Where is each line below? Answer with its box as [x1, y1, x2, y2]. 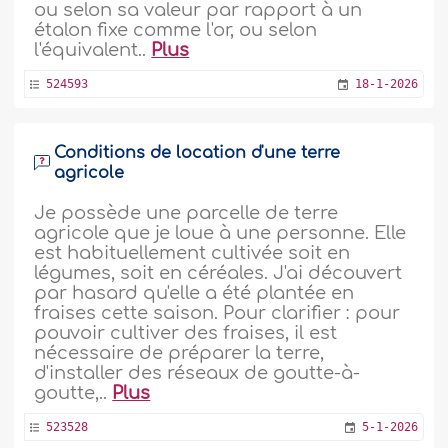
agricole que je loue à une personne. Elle [34, 223, 407, 243]
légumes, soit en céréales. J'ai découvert [34, 263, 403, 283]
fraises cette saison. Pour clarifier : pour [34, 303, 401, 323]
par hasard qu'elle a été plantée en [34, 283, 355, 303]
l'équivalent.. [34, 40, 152, 60]
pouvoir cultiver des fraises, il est [34, 323, 338, 343]
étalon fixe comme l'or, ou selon [34, 20, 318, 40]
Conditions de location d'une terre [54, 144, 341, 162]
